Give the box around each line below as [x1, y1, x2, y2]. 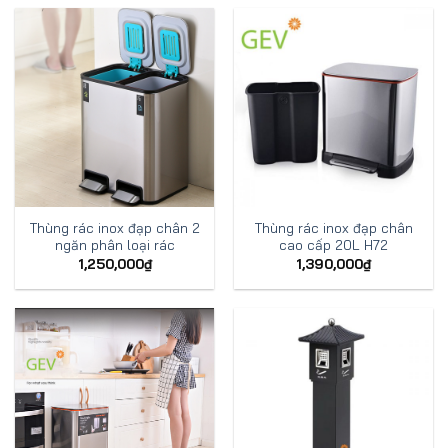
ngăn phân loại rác [54, 236, 175, 254]
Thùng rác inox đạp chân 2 [29, 219, 200, 237]
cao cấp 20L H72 [279, 236, 388, 254]
